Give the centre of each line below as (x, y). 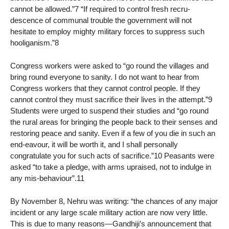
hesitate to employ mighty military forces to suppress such (107, 31)
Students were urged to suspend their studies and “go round (109, 110)
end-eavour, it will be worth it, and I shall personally (94, 144)
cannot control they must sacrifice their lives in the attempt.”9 (111, 99)
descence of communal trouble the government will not (101, 20)
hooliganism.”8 (35, 43)
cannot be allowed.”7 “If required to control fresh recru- (100, 9)
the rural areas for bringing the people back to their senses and (114, 122)
